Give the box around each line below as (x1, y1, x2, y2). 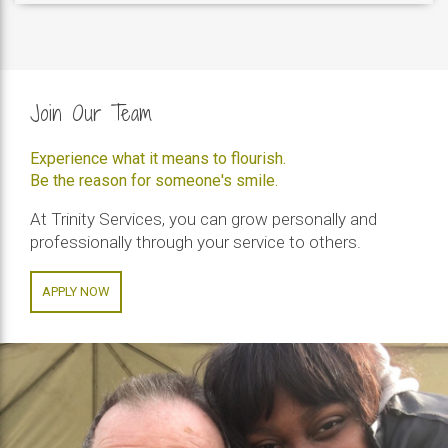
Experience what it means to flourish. (30, 149, 286, 169)
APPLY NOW (42, 284, 110, 300)
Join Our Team (30, 99, 152, 129)
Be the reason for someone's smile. (30, 171, 278, 191)
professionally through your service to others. (30, 232, 361, 253)
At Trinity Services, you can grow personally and (30, 209, 377, 230)
